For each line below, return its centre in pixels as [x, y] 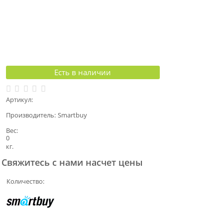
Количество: [25, 181]
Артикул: [19, 100]
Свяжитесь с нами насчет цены [72, 163]
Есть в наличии [83, 72]
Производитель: [31, 115]
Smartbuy [72, 115]
